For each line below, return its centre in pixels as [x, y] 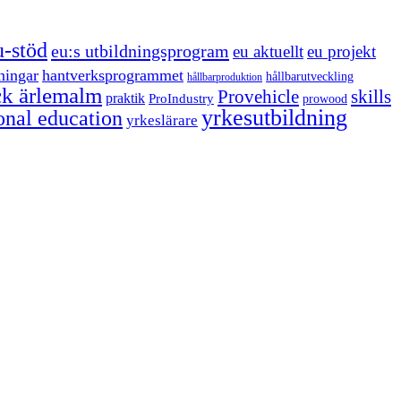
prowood [325, 99]
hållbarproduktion [225, 77]
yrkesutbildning [274, 118]
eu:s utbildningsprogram [140, 51]
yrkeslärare [162, 120]
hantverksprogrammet [113, 75]
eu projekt [341, 51]
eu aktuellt [268, 51]
